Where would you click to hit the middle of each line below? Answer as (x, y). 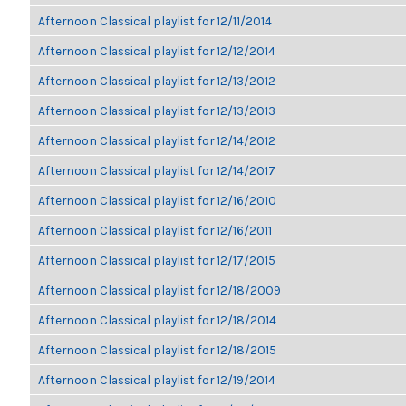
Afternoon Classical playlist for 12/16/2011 (155, 230)
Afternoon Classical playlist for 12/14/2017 (157, 170)
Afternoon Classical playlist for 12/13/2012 (157, 81)
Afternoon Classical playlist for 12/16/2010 (157, 200)
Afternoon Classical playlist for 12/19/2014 (157, 380)
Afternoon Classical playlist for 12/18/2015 (157, 350)
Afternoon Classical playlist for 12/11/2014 (155, 21)
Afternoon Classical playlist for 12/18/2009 (159, 290)
